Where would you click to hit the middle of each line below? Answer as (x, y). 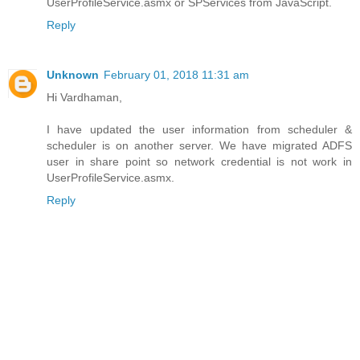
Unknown (73, 75)
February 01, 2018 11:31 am (176, 75)
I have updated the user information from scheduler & (199, 130)
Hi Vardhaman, (84, 98)
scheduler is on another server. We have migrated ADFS (199, 146)
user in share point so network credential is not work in (199, 162)
